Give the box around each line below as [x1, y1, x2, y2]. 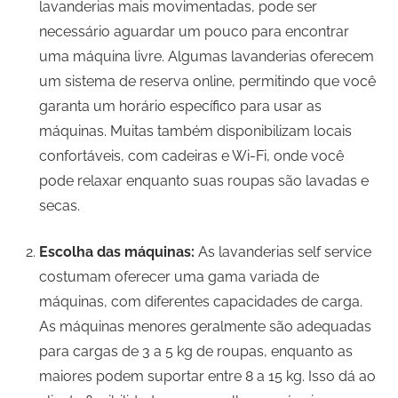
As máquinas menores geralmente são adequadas [39, 317, 371, 335]
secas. [39, 196, 80, 214]
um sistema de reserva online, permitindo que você [39, 72, 376, 90]
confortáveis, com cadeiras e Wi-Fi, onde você [39, 147, 344, 164]
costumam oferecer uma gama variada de [39, 267, 319, 285]
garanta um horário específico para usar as [39, 97, 322, 115]
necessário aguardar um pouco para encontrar [39, 22, 349, 40]
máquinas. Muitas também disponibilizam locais [39, 122, 352, 139]
